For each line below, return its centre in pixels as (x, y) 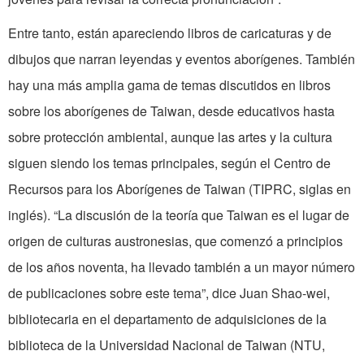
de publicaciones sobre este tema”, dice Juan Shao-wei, (169, 293)
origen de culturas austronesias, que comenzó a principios (175, 241)
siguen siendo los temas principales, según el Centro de (169, 163)
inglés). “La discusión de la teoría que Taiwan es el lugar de (179, 215)
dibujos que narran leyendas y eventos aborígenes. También (182, 59)
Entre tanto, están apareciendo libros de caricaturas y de (170, 33)
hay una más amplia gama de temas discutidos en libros (169, 85)
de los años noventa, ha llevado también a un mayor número (182, 267)
